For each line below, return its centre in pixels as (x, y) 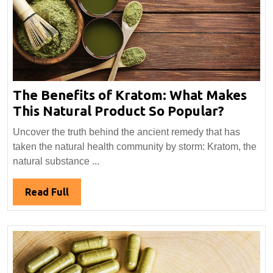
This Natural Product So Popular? (119, 110)
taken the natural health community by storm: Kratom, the (135, 146)
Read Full (47, 192)
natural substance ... (56, 161)
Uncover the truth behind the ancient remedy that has (126, 132)
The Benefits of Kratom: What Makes (130, 94)
